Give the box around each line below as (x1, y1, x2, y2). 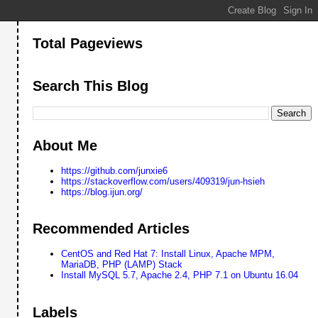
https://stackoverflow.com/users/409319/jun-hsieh (61, 176, 265, 187)
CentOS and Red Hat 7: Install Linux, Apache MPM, (61, 248, 275, 260)
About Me (33, 137, 98, 153)
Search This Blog (33, 77, 149, 94)
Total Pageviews (33, 35, 143, 52)
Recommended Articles (33, 221, 190, 237)
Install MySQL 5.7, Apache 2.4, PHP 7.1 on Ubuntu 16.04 (61, 270, 299, 281)
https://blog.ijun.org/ (61, 187, 143, 198)
